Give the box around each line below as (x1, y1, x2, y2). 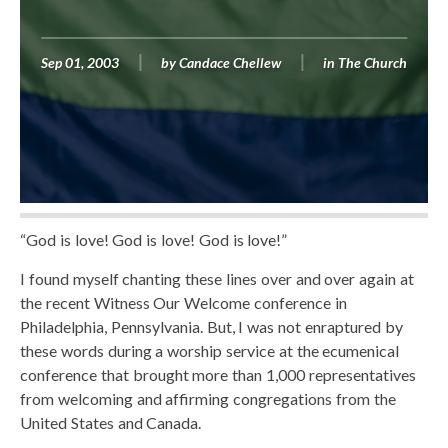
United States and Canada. (20, 412, 202, 432)
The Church (338, 53, 407, 71)
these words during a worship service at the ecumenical (20, 340, 400, 360)
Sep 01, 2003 (41, 53, 119, 71)
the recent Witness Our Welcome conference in (20, 292, 347, 312)
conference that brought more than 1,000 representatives (20, 364, 416, 384)
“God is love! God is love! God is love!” (20, 229, 288, 249)
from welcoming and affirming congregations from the (20, 388, 396, 408)
